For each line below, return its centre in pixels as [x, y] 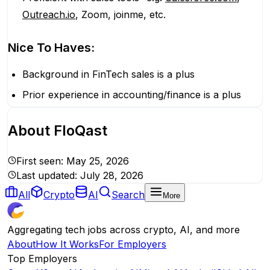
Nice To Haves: [51, 48]
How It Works [67, 244]
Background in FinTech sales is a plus [108, 74]
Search [128, 194]
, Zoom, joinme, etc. [121, 14]
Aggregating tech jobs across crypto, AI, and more [124, 229]
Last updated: [48, 175]
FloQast [80, 130]
